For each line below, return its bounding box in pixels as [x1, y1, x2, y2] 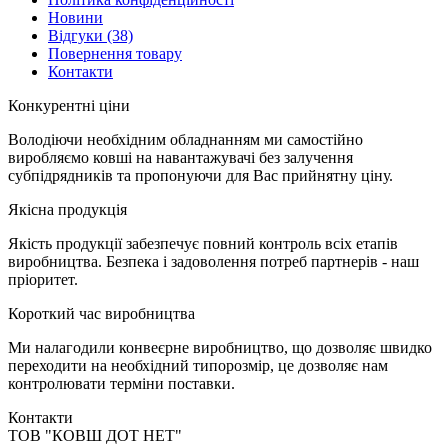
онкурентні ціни [18, 96, 130, 114]
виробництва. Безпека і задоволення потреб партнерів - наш [8, 252, 419, 270]
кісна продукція [19, 200, 127, 218]
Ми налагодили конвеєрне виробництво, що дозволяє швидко [8, 338, 432, 356]
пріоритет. [8, 270, 78, 288]
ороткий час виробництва [18, 304, 195, 322]
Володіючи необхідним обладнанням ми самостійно [8, 130, 363, 148]
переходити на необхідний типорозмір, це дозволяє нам [8, 356, 388, 374]
